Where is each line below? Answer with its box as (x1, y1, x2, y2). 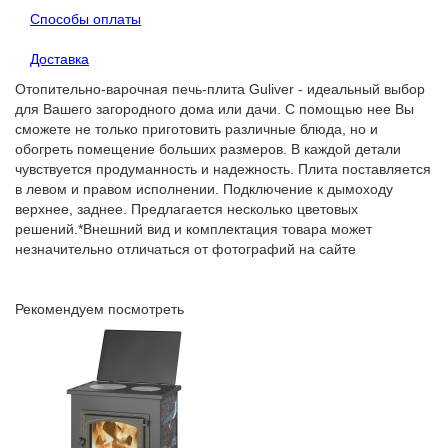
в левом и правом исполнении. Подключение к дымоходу (15, 181, 393, 198)
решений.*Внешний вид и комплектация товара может (15, 221, 372, 238)
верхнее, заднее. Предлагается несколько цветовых (15, 201, 358, 218)
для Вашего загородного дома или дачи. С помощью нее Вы (15, 101, 414, 118)
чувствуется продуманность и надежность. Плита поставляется (15, 161, 431, 178)
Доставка (30, 51, 89, 68)
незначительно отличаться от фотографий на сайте (15, 241, 356, 258)
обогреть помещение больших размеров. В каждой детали (15, 141, 401, 158)
